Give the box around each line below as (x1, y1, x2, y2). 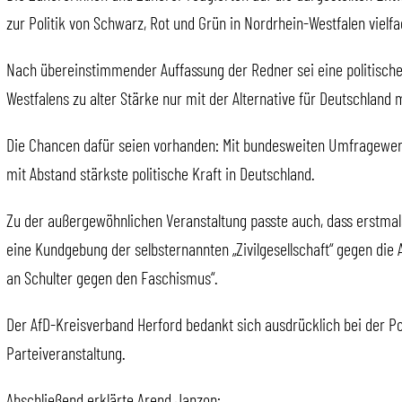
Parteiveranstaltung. (6, 342, 126, 364)
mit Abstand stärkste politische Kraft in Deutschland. (6, 162, 315, 185)
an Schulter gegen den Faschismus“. (6, 267, 218, 289)
